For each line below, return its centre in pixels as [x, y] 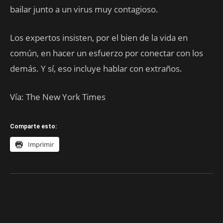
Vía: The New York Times [58, 97]
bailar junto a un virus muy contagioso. [84, 9]
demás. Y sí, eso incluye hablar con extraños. [96, 68]
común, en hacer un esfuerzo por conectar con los [107, 53]
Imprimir [41, 144]
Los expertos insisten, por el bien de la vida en [99, 38]
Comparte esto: [33, 126]
